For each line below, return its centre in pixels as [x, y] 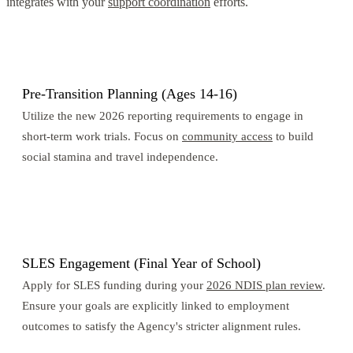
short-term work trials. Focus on [102, 136]
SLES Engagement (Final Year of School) [141, 264]
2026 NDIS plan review [264, 285]
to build [293, 136]
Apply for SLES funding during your [114, 285]
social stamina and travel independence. [120, 157]
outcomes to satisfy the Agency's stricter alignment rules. [162, 326]
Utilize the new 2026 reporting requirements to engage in [163, 116]
